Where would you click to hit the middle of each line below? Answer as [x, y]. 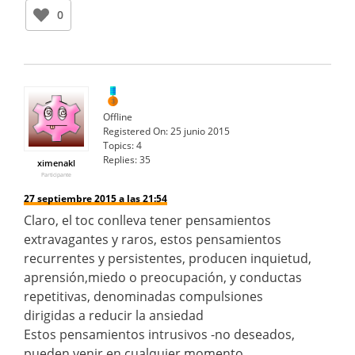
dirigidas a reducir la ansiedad [114, 315]
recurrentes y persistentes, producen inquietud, [168, 258]
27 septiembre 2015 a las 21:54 [95, 198]
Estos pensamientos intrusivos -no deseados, [159, 334]
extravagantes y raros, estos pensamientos [153, 239]
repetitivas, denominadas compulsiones [143, 296]
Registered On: [136, 131]
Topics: [118, 145]
